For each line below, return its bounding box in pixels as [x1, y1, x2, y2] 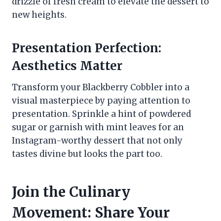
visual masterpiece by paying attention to [12, 95, 190, 107]
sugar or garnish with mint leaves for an [12, 122, 184, 133]
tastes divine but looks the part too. [12, 148, 162, 160]
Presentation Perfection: [12, 40, 161, 56]
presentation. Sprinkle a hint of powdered [12, 109, 191, 120]
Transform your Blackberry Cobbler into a [12, 82, 189, 93]
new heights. [12, 9, 67, 21]
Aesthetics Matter [12, 58, 122, 74]
